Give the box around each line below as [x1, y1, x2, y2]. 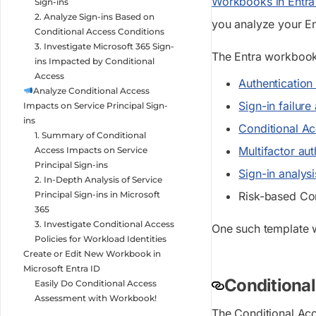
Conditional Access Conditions [35, 25, 164, 37]
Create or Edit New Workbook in [23, 248, 161, 259]
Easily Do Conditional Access [35, 277, 157, 288]
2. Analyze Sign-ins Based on [35, 11, 154, 22]
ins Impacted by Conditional [35, 55, 154, 66]
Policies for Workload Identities [35, 233, 166, 244]
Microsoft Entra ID [23, 262, 100, 274]
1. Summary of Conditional [35, 129, 146, 140]
